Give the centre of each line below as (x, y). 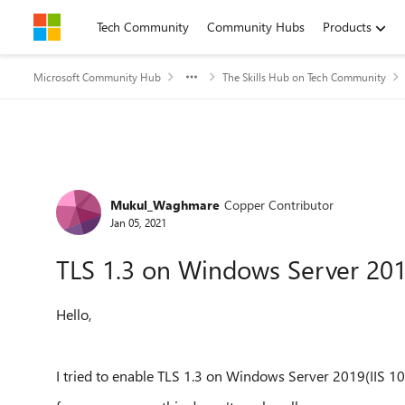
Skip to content (94, 27)
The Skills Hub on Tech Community (304, 77)
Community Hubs (256, 27)
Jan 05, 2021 (138, 222)
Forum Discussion (145, 184)
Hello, (74, 314)
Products (347, 27)
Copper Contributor (279, 204)
